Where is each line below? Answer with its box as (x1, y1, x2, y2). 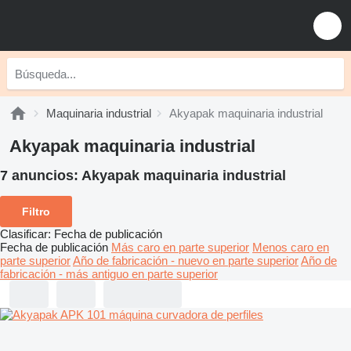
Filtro (22, 204, 50, 218)
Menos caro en (252, 240, 329, 254)
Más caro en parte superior (111, 240, 249, 254)
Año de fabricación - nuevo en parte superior (73, 253, 299, 267)
